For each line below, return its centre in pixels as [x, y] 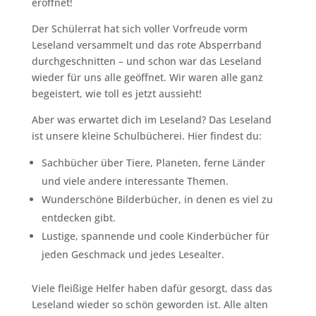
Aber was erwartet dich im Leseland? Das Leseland [151, 120]
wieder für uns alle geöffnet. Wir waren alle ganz [147, 77]
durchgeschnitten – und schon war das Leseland [146, 61]
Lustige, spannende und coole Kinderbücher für [155, 236]
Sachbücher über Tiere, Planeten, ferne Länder [153, 163]
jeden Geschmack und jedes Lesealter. [133, 254]
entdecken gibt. [78, 218]
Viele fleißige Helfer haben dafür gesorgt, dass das [152, 288]
